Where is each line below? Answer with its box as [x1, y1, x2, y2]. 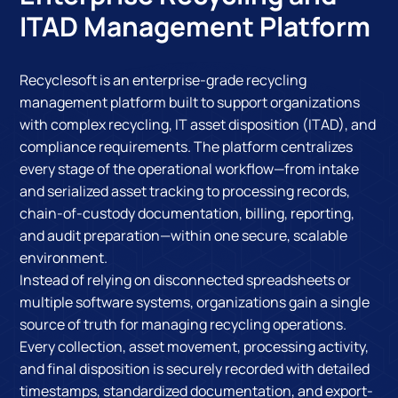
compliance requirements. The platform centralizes [20, 136, 354, 156]
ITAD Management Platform [20, 7, 371, 44]
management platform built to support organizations [20, 92, 361, 112]
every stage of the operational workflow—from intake [20, 158, 360, 179]
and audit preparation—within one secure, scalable [20, 225, 348, 245]
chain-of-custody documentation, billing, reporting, [20, 203, 355, 223]
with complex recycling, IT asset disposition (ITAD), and [20, 114, 377, 134]
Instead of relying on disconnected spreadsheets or [20, 269, 352, 290]
